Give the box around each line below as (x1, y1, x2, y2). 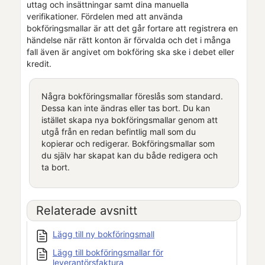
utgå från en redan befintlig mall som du (41, 126, 196, 137)
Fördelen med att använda (81, 11, 183, 21)
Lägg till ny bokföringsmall (53, 228, 154, 239)
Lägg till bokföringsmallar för (53, 247, 163, 257)
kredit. (27, 58, 51, 69)
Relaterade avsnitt (36, 203, 137, 218)
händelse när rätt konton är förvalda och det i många (27, 34, 231, 45)
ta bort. (41, 161, 70, 172)
